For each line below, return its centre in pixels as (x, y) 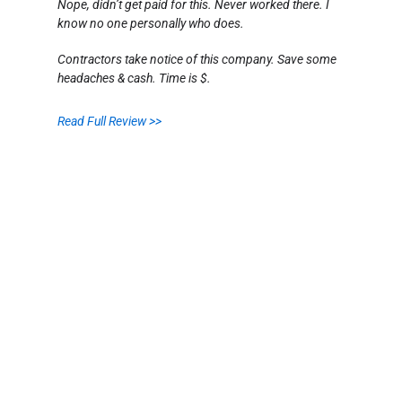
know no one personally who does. (151, 24)
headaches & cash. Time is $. (134, 79)
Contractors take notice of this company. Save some (197, 60)
